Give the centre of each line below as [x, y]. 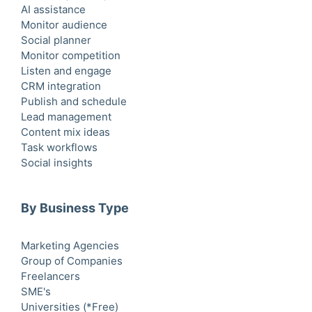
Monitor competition [71, 55]
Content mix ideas [65, 132]
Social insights [57, 162]
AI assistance [53, 9]
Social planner [56, 40]
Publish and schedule [74, 101]
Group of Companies [72, 260]
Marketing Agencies [70, 245]
